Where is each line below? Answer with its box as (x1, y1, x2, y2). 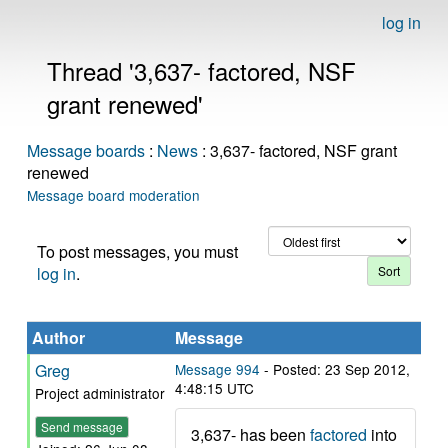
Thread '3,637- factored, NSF (47, 53, 356, 88)
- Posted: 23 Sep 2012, (260, 359, 410, 379)
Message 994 (175, 359, 260, 379)
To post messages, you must (37, 240, 238, 263)
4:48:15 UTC (175, 378, 254, 398)
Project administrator (35, 383, 165, 403)
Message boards (27, 139, 145, 162)
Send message (41, 418, 123, 436)
